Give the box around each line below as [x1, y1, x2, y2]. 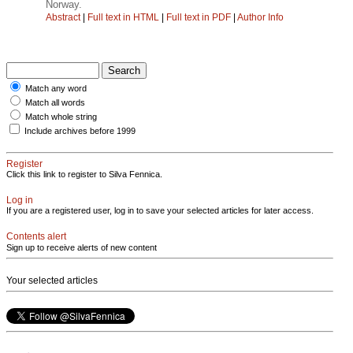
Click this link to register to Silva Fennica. [6, 169, 162, 179]
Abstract [46, 11, 80, 23]
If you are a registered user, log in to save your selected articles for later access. [6, 205, 314, 215]
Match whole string [25, 111, 97, 121]
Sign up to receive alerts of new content [6, 242, 157, 252]
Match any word [25, 83, 87, 93]
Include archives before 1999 [24, 125, 136, 136]
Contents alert [6, 230, 66, 242]
